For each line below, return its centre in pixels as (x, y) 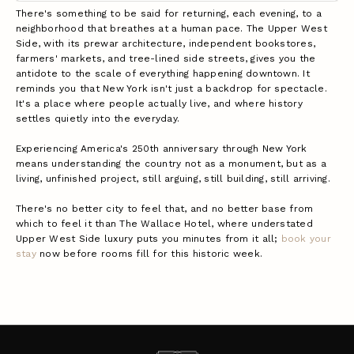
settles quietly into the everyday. (98, 118)
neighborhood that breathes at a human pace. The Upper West (171, 28)
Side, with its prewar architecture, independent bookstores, (166, 43)
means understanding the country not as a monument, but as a (171, 163)
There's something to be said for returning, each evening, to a (169, 13)
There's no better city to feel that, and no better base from (165, 208)
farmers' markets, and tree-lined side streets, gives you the (166, 58)
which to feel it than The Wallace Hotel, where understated (164, 223)
